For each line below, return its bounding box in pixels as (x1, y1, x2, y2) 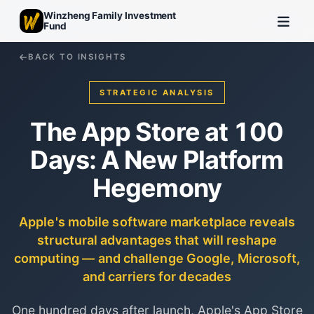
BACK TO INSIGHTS (27, 52, 127, 62)
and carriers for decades (82, 269, 232, 284)
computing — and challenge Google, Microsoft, (13, 251, 301, 266)
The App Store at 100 (30, 116, 284, 147)
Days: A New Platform (30, 144, 284, 175)
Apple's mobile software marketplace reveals (19, 214, 295, 229)
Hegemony (93, 172, 221, 203)
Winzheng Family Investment (43, 10, 177, 21)
